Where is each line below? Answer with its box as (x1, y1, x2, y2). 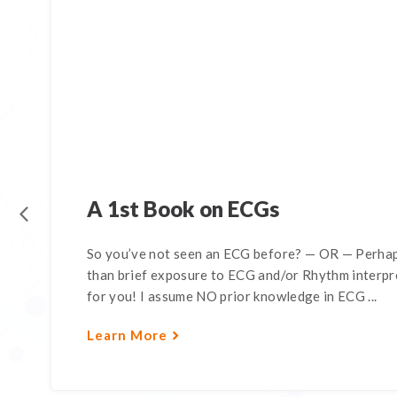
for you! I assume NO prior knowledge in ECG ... (87, 288, 378, 304)
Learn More (87, 327, 167, 343)
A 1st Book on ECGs (87, 196, 279, 222)
